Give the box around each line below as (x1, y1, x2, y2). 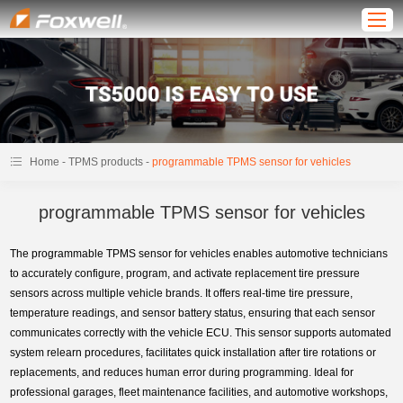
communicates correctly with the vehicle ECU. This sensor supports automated (10, 327, 392, 340)
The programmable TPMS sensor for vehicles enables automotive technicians (10, 247, 389, 261)
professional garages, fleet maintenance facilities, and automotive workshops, (10, 386, 389, 399)
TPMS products (68, 156, 144, 169)
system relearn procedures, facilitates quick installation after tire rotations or (10, 346, 377, 360)
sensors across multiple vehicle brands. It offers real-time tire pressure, (10, 287, 354, 300)
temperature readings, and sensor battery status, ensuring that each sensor (10, 307, 376, 320)
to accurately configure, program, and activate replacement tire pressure (10, 267, 361, 281)
